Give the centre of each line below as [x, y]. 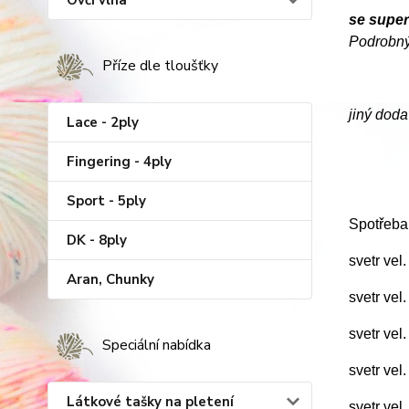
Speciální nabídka [157, 345]
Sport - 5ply [106, 201]
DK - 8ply [97, 240]
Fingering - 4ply [119, 162]
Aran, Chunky [110, 279]
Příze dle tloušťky [160, 66]
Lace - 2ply [103, 122]
